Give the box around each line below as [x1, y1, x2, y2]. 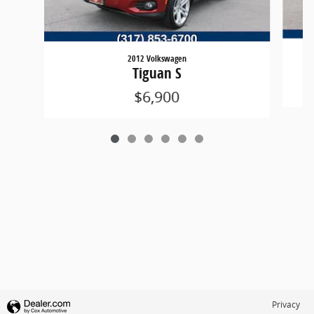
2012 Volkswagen [127, 52, 186, 64]
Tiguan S [132, 62, 182, 83]
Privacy [272, 299, 300, 310]
